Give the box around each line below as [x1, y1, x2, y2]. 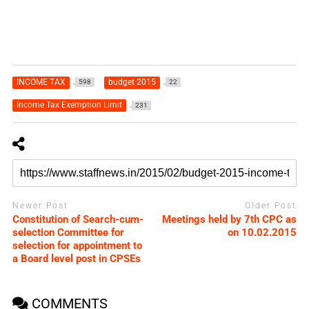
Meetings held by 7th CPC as [162, 213, 297, 226]
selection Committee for [12, 226, 124, 239]
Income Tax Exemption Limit [16, 99, 122, 110]
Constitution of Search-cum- [12, 213, 143, 226]
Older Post [245, 200, 297, 210]
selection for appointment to [12, 239, 142, 252]
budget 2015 [108, 77, 156, 87]
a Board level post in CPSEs [12, 252, 141, 266]
